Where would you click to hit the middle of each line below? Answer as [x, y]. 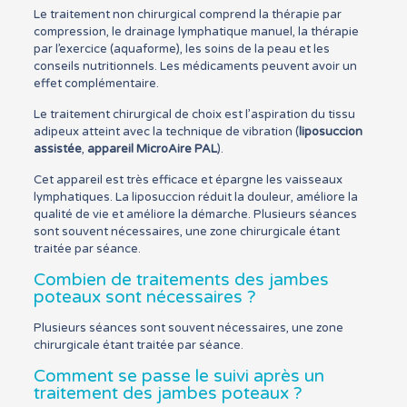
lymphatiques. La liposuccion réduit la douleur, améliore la [195, 198]
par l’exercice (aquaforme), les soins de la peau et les [181, 50]
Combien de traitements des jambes [181, 280]
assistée [57, 149]
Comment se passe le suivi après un [179, 377]
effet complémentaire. [96, 84]
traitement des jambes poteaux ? [168, 394]
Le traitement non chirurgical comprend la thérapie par [187, 15]
